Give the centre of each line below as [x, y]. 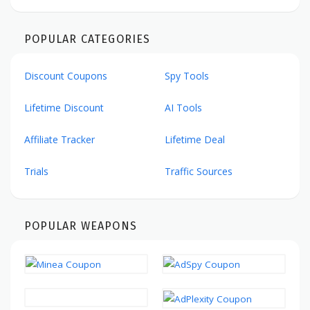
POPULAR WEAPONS [81, 226]
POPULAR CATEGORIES [88, 39]
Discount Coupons [66, 75]
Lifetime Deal [195, 139]
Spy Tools [187, 75]
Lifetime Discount [64, 107]
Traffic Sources [199, 171]
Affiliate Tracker [60, 139]
